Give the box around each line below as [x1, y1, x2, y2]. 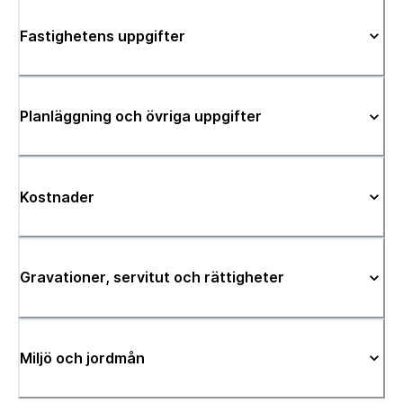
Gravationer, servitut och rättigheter [20, 268, 284, 287]
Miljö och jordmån [20, 348, 145, 367]
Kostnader [20, 187, 94, 206]
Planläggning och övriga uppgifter [20, 107, 262, 126]
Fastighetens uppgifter [20, 26, 185, 45]
